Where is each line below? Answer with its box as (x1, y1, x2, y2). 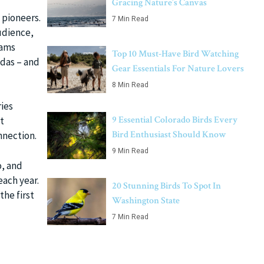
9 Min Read (112, 147, 148, 155)
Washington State (112, 194, 180, 207)
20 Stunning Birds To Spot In (112, 180, 221, 192)
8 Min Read (112, 81, 148, 89)
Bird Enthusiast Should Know (112, 128, 226, 141)
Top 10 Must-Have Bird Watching (112, 48, 239, 60)
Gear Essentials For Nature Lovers (112, 62, 244, 75)
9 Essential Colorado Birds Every (112, 114, 237, 126)
